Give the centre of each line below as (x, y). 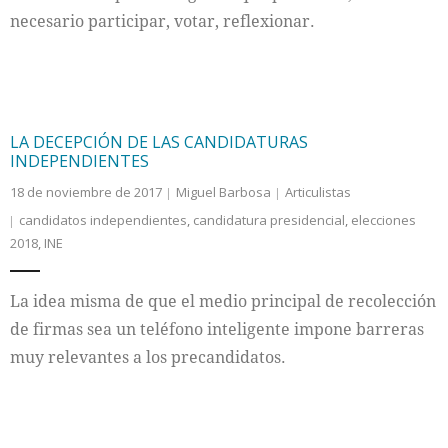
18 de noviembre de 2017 (86, 192)
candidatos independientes (103, 220)
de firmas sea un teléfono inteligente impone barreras (217, 329)
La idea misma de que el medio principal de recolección (223, 301)
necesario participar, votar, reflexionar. (162, 21)
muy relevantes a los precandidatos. (148, 357)
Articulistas (318, 192)
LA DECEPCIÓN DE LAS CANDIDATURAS (159, 142)
